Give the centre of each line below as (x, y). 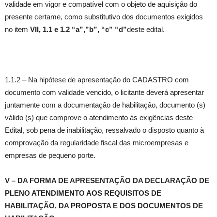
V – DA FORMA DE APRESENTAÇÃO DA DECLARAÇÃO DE (107, 181)
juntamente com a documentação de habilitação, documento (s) (105, 105)
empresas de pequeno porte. (50, 155)
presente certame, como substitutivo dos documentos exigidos (104, 17)
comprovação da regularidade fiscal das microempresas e (97, 143)
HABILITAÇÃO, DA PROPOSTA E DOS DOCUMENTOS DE (104, 206)
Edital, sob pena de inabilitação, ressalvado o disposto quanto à (104, 130)
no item (17, 30)
